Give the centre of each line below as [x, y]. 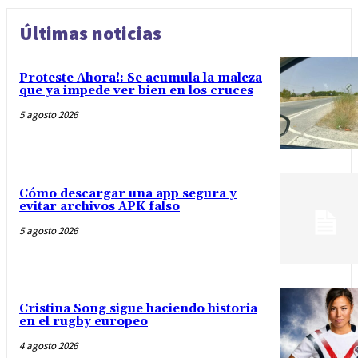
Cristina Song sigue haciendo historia [138, 308]
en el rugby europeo [84, 321]
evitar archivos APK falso [99, 206]
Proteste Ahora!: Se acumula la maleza [141, 78]
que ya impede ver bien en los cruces [136, 91]
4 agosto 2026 [48, 345]
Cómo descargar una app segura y [128, 193]
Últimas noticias [90, 34]
